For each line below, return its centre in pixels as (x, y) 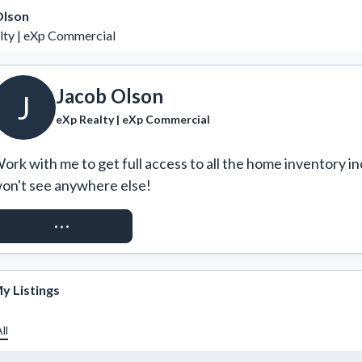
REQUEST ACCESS (62, 226)
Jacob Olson (109, 95)
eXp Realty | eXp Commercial (133, 119)
